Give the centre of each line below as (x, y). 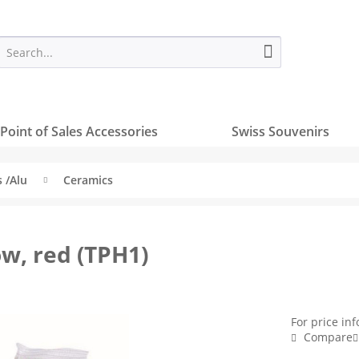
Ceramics (88, 180)
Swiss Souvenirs (280, 131)
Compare (327, 337)
